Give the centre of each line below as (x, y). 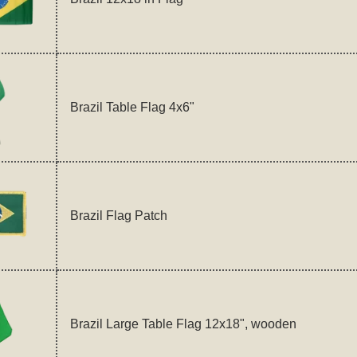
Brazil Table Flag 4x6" (132, 108)
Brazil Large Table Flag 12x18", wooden (183, 324)
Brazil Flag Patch (118, 216)
